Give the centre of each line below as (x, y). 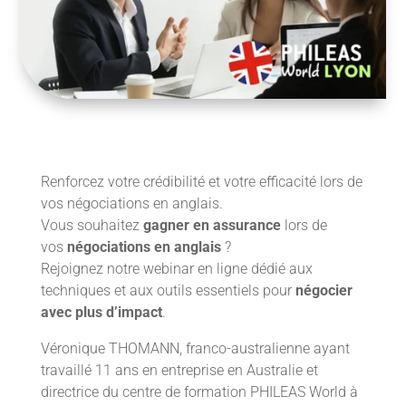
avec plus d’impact (101, 313)
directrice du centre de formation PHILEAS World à (199, 392)
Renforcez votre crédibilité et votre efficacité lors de (201, 182)
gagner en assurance (212, 226)
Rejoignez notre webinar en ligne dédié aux (176, 269)
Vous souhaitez (92, 226)
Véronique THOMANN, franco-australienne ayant (195, 349)
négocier (324, 291)
